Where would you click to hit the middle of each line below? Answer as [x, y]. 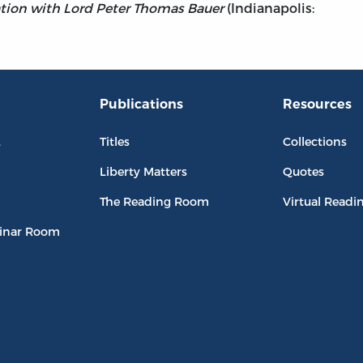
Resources [318, 105]
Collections [315, 142]
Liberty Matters [143, 172]
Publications [141, 105]
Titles [114, 142]
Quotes [304, 172]
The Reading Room [154, 202]
